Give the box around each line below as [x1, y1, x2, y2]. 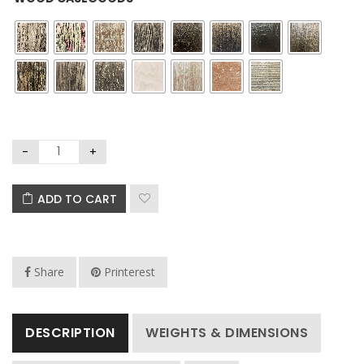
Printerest [101, 263, 155, 279]
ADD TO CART [37, 190, 117, 207]
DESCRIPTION [25, 323, 115, 342]
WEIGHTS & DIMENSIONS [145, 323, 308, 342]
